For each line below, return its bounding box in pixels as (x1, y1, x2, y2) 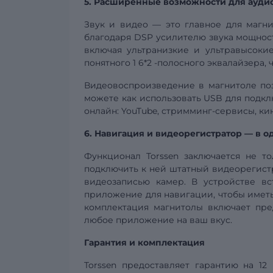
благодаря (84, 32, 134, 43)
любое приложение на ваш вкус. (84, 214, 232, 225)
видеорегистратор (155, 128, 242, 139)
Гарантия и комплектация (84, 237, 205, 248)
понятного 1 (84, 57, 136, 68)
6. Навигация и (84, 128, 155, 139)
